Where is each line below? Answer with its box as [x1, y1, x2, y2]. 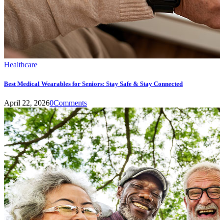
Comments [54, 99, 87, 108]
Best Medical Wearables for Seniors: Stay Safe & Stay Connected [4, 80, 183, 88]
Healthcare [4, 60, 37, 69]
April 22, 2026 [4, 99, 50, 108]
